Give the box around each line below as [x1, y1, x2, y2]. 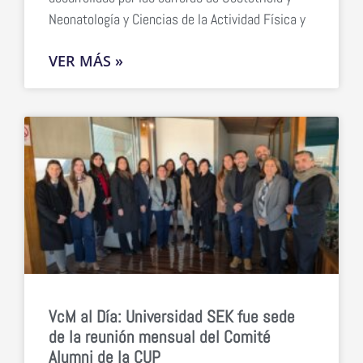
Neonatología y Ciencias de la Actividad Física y [49, 9, 305, 28]
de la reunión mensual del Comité [49, 325, 271, 348]
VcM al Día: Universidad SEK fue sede [49, 305, 295, 327]
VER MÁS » [49, 50, 123, 70]
